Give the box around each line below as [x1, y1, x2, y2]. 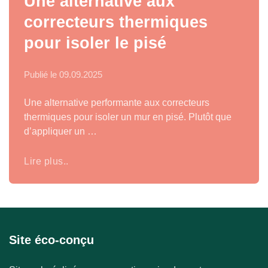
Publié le [24, 69, 59, 80]
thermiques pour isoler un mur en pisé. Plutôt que [24, 112, 232, 122]
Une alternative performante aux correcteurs [24, 98, 209, 108]
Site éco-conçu [9, 233, 94, 246]
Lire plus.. [24, 156, 69, 166]
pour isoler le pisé [24, 33, 166, 52]
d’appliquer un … [24, 126, 97, 136]
